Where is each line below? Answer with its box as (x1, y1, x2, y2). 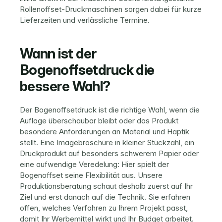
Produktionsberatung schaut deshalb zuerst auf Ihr (20, 181, 193, 191)
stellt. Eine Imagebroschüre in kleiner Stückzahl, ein (20, 138, 194, 147)
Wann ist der (20, 45, 97, 62)
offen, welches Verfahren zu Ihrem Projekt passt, (20, 203, 188, 213)
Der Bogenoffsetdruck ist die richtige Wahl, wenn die (20, 105, 200, 114)
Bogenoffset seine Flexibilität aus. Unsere (20, 170, 163, 180)
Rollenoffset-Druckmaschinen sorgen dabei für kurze (20, 4, 202, 14)
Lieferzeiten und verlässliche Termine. (20, 15, 150, 25)
